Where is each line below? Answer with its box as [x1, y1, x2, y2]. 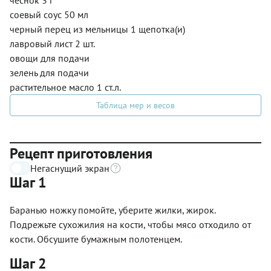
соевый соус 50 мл [10, 8, 88, 21]
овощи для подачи [10, 51, 90, 64]
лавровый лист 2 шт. [10, 37, 95, 50]
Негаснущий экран [30, 162, 109, 174]
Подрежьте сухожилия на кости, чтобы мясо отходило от [10, 218, 251, 230]
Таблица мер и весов [96, 99, 175, 111]
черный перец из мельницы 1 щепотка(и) [10, 22, 185, 35]
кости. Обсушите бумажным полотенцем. [10, 232, 182, 245]
